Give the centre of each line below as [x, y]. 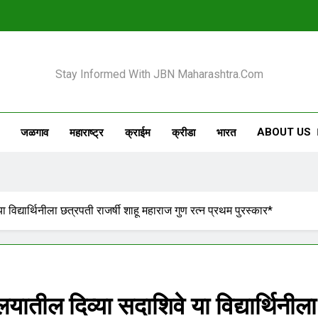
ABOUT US [284, 132]
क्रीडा [183, 132]
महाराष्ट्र [86, 132]
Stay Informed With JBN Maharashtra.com [159, 74]
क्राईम [137, 132]
